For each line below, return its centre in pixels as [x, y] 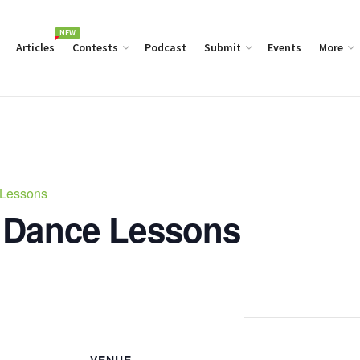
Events [284, 47]
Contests [95, 47]
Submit [223, 47]
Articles [35, 47]
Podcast [166, 47]
